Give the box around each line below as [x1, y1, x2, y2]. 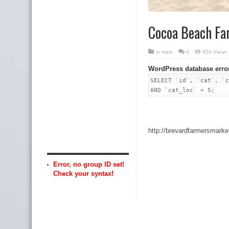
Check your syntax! [53, 169, 113, 177]
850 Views [202, 49, 227, 55]
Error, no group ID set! [53, 160, 124, 168]
